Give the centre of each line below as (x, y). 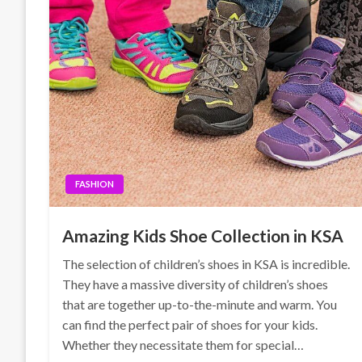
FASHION (95, 184)
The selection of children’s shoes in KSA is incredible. (206, 264)
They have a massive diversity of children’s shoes (196, 284)
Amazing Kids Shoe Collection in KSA (203, 236)
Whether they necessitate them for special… (183, 345)
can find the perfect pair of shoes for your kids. (190, 324)
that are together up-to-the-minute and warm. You (200, 304)
